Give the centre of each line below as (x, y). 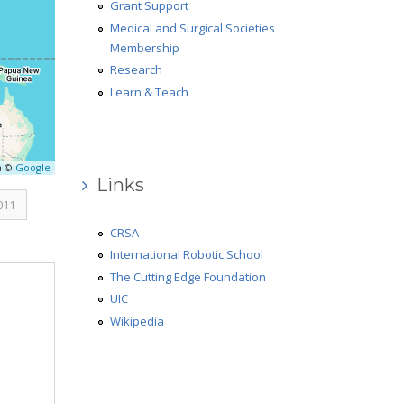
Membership (145, 47)
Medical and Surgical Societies (193, 28)
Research (137, 70)
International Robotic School (187, 255)
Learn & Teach (150, 92)
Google (32, 167)
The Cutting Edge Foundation (188, 276)
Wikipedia (138, 321)
